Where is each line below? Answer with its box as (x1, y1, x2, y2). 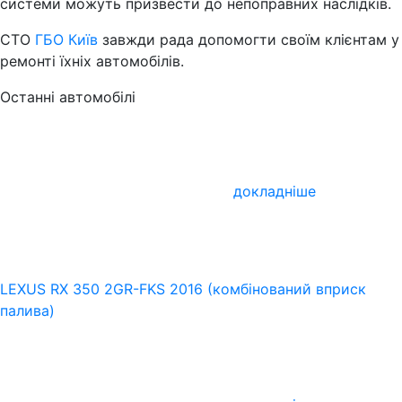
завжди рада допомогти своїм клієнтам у (98, 30, 399, 48)
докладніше (233, 182, 316, 200)
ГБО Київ (35, 30, 98, 48)
